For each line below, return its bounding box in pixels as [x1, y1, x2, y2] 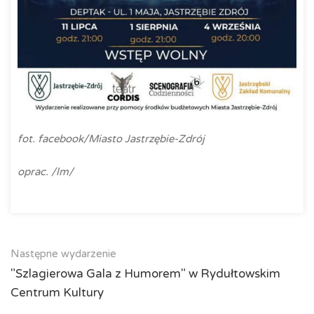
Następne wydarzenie [11, 247, 116, 261]
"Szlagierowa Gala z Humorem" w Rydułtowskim [11, 266, 280, 282]
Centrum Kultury [11, 285, 104, 301]
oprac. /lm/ [18, 165, 74, 179]
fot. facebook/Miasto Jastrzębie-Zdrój [18, 132, 205, 146]
